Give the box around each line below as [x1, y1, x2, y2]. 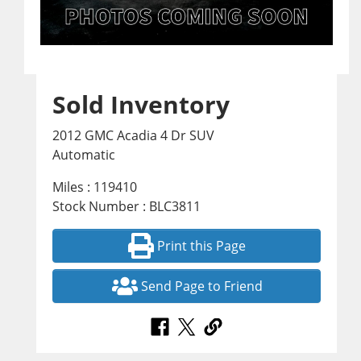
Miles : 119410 [52, 178, 137, 197]
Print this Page [157, 237, 247, 255]
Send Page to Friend [140, 277, 263, 296]
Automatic [52, 146, 115, 164]
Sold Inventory [52, 88, 230, 122]
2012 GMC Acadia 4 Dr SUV [52, 127, 214, 145]
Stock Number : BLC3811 [52, 197, 201, 216]
